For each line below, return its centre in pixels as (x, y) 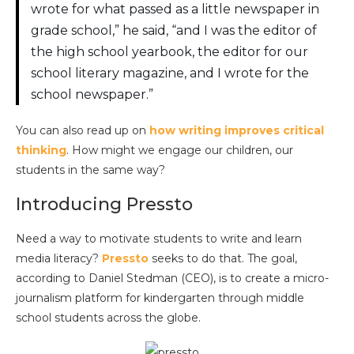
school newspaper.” (92, 95)
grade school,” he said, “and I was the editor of (174, 31)
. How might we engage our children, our (180, 151)
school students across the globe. (108, 318)
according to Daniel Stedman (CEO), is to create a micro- (172, 279)
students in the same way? (90, 170)
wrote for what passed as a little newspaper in (175, 9)
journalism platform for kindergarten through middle (160, 298)
